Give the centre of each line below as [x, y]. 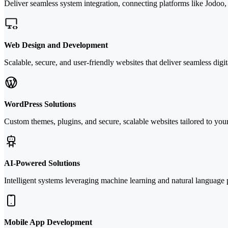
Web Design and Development [56, 45]
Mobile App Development [48, 222]
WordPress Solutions [40, 104]
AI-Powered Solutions [42, 163]
